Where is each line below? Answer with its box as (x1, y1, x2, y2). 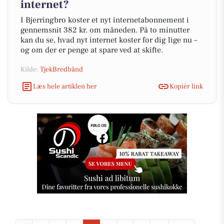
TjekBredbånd (40, 65, 83, 74)
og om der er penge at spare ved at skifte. (20, 45, 163, 55)
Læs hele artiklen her (33, 81, 97, 91)
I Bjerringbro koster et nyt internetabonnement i (20, 15, 189, 25)
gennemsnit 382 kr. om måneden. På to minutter (20, 25, 189, 35)
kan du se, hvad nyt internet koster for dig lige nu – (20, 35, 197, 45)
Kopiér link (169, 81, 203, 91)
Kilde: (20, 65, 40, 74)
